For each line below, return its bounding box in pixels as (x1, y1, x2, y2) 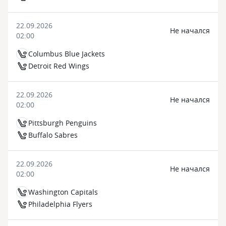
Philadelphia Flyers (28, 199, 92, 209)
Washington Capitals (28, 187, 98, 197)
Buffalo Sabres (28, 130, 78, 140)
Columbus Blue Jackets (28, 49, 105, 59)
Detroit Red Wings (28, 61, 89, 71)
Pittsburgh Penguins (28, 118, 97, 128)
